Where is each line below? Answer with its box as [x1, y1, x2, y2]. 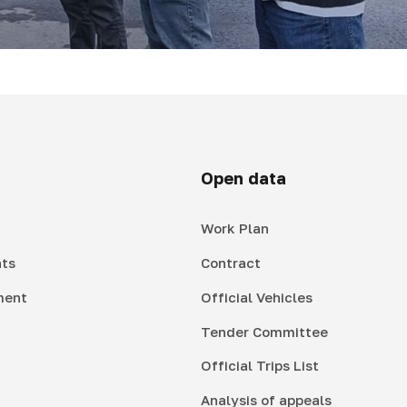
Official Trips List [201, 357, 320, 374]
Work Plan [201, 220, 270, 237]
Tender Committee [201, 323, 329, 340]
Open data [201, 168, 287, 189]
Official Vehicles [201, 288, 313, 305]
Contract [201, 254, 262, 272]
